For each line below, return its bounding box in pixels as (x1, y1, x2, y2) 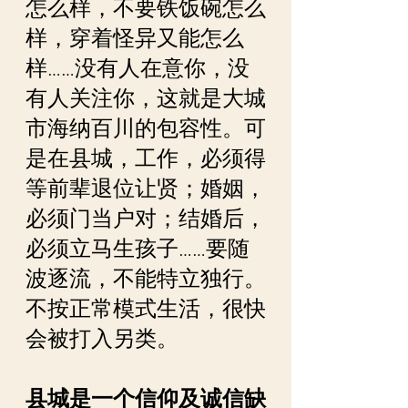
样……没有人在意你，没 (25, 53, 250, 84)
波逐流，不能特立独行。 (25, 263, 266, 294)
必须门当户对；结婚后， (25, 203, 266, 234)
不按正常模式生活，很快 (25, 293, 266, 324)
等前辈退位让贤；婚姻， (25, 173, 266, 204)
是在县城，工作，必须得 (25, 143, 266, 174)
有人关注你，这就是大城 (25, 83, 266, 114)
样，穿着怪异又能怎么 (25, 23, 244, 54)
